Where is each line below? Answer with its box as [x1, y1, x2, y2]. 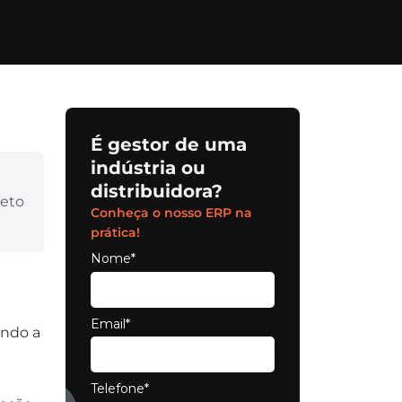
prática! [91, 224, 140, 241]
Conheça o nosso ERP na [91, 205, 252, 222]
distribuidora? [91, 180, 223, 203]
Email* [91, 315, 130, 332]
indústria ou [91, 157, 205, 179]
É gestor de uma [91, 134, 247, 156]
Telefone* [91, 380, 149, 398]
